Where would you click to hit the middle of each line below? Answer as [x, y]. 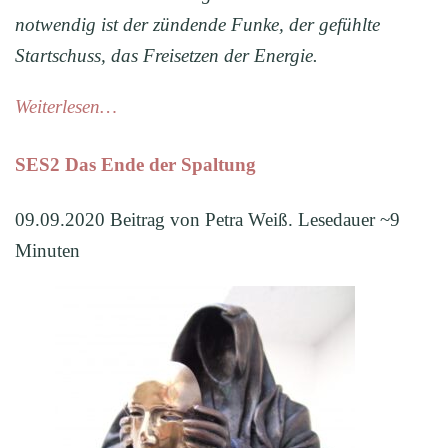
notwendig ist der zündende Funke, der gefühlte [197, 25]
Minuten [47, 251]
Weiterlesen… [66, 107]
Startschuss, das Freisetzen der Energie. [166, 56]
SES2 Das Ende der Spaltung [135, 165]
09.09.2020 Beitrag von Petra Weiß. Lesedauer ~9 [207, 220]
